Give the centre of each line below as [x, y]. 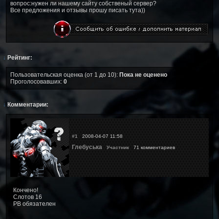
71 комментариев [153, 147]
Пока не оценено [143, 75]
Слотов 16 [28, 197]
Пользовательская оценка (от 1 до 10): [65, 75]
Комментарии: [27, 104]
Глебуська [87, 147]
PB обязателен [34, 204]
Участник [118, 147]
